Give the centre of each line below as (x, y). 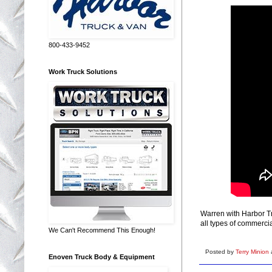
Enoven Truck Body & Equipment (102, 257)
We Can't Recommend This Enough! (102, 230)
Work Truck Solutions (83, 71)
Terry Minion (253, 251)
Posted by (220, 251)
